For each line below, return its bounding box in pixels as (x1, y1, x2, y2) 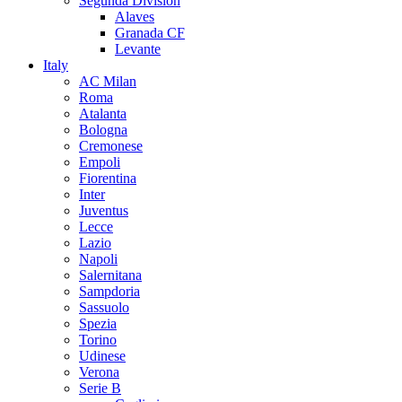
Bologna (79, 122, 127, 137)
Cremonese (79, 138, 143, 153)
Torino (79, 332, 117, 347)
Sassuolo (79, 300, 129, 315)
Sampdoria (79, 284, 140, 299)
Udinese (79, 348, 126, 363)
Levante (115, 41, 161, 57)
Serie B (79, 380, 121, 396)
